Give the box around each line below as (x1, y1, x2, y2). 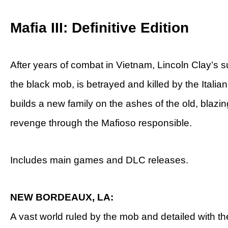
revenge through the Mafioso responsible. (10, 118, 192, 128)
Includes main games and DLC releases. (10, 155, 188, 165)
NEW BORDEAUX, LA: (10, 192, 113, 203)
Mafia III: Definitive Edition (10, 20, 189, 36)
